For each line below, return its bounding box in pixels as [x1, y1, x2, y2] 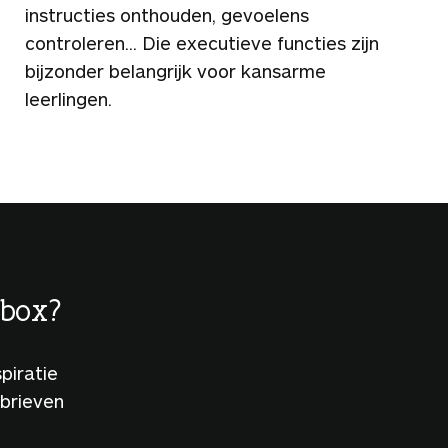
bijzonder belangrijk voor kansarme [25, 59, 326, 82]
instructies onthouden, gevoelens [25, 3, 309, 26]
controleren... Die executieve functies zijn [25, 31, 379, 54]
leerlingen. [25, 87, 112, 110]
